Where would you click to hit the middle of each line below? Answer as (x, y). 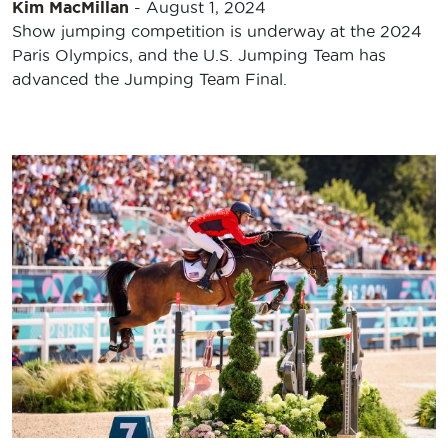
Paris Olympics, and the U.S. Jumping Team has (199, 55)
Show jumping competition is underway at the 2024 (217, 31)
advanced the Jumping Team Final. (149, 79)
